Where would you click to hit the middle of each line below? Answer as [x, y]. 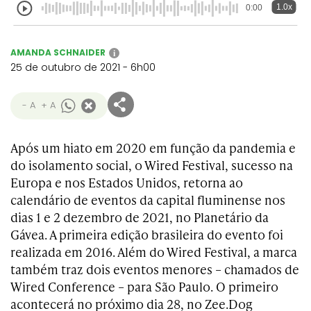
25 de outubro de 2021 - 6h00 [83, 67]
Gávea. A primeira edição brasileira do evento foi [147, 234]
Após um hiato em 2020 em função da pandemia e [153, 148]
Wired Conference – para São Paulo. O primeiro [144, 286]
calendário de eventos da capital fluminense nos [148, 200]
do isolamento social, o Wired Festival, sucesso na [152, 165]
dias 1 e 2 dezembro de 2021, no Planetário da [140, 217]
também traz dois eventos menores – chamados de [155, 269]
